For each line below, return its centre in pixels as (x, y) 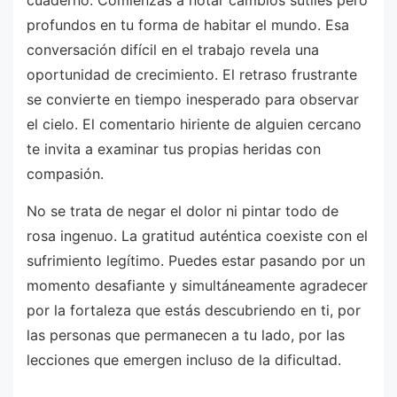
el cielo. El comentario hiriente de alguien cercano (194, 125)
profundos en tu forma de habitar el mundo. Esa (188, 25)
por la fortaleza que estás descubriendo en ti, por (194, 310)
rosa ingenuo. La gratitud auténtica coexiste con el (197, 235)
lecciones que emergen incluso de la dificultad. (184, 359)
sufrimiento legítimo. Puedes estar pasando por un (196, 260)
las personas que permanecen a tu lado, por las (186, 335)
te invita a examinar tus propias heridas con (174, 149)
